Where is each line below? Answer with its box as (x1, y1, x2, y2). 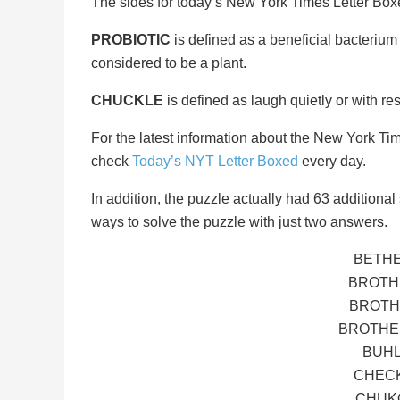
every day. (298, 153, 366, 169)
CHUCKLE (91, 92, 163, 108)
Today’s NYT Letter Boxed (132, 153, 298, 169)
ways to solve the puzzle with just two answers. (91, 213, 387, 229)
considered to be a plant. (91, 54, 246, 71)
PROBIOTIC (91, 31, 171, 47)
